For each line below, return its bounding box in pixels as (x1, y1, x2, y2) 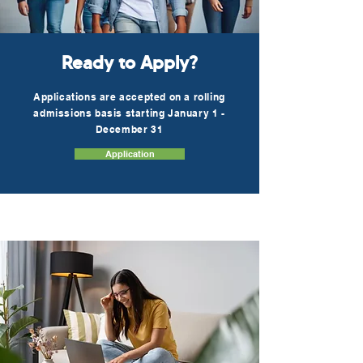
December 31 (95, 123, 164, 135)
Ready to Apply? (62, 52, 198, 74)
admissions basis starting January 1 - (33, 107, 225, 119)
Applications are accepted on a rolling (33, 91, 225, 103)
